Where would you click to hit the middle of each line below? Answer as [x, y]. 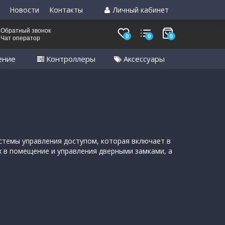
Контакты [66, 10]
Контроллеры [70, 59]
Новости [24, 10]
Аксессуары [143, 59]
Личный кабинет [140, 10]
